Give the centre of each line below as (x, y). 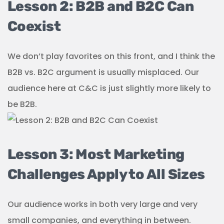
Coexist (34, 26)
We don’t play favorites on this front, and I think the (111, 56)
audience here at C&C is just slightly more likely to (109, 88)
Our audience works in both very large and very (102, 204)
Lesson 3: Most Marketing (96, 154)
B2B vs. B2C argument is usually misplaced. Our (103, 72)
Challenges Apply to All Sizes (106, 174)
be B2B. (22, 104)
